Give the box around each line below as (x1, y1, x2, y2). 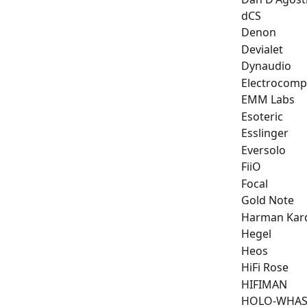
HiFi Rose (241, 260, 288, 275)
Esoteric (241, 108, 283, 124)
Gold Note (241, 193, 294, 208)
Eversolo (241, 142, 286, 158)
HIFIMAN (241, 276, 287, 292)
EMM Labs (241, 92, 295, 108)
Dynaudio (241, 58, 291, 74)
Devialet (241, 41, 283, 57)
